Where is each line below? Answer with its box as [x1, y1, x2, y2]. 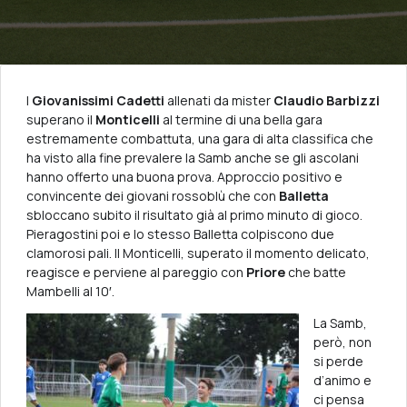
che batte [285, 263, 346, 281]
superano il [26, 110, 95, 128]
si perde [313, 352, 363, 371]
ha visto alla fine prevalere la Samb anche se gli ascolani [26, 148, 359, 166]
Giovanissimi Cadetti [32, 91, 164, 109]
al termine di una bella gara [160, 110, 323, 128]
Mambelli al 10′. [26, 282, 114, 300]
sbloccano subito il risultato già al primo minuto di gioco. [26, 205, 362, 223]
